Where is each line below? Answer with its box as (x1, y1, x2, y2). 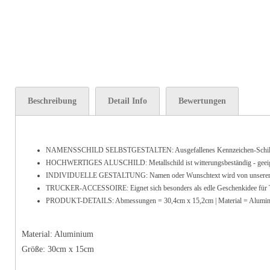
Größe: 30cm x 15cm (22, 245, 94, 254)
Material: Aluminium (22, 230, 93, 239)
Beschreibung (28, 96, 77, 105)
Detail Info (108, 96, 147, 105)
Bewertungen (178, 96, 226, 105)
